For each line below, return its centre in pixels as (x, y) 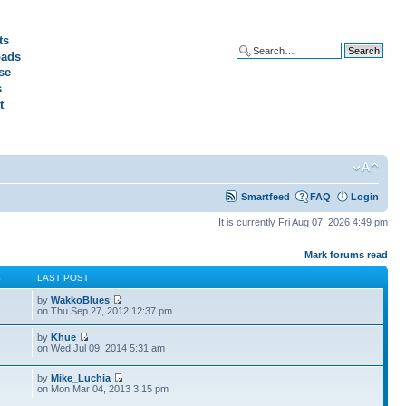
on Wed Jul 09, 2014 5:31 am (101, 348)
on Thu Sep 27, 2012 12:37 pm (105, 310)
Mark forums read (346, 254)
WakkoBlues (81, 300)
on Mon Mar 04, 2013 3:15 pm (103, 388)
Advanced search (342, 64)
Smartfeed (266, 197)
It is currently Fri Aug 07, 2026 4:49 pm (303, 222)
